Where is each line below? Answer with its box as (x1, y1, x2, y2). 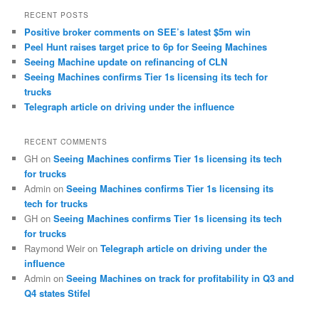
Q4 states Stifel (24, 286, 91, 300)
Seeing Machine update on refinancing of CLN (24, 54, 228, 68)
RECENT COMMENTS (24, 136, 108, 147)
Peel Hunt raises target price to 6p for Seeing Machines (24, 39, 268, 53)
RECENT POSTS (24, 9, 90, 20)
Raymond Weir (24, 241, 85, 255)
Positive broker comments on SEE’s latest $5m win (24, 24, 251, 38)
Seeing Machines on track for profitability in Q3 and (66, 271, 295, 285)
